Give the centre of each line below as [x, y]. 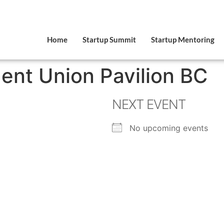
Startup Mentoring [182, 39]
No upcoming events [169, 128]
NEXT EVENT [149, 104]
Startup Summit [109, 39]
